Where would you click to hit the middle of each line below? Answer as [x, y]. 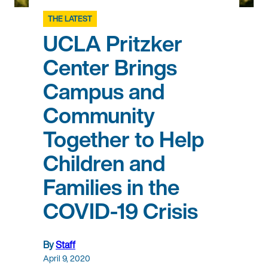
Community [99, 115]
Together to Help [124, 139]
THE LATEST [70, 19]
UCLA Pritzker [113, 44]
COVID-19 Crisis [121, 211]
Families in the [111, 187]
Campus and [104, 92]
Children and [104, 163]
